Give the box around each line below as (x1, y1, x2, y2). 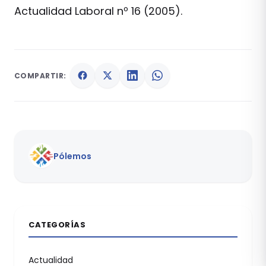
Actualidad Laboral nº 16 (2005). (14, 4, 182, 18)
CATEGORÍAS (28, 219, 86, 230)
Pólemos (53, 150, 91, 162)
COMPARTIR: (14, 70, 66, 81)
